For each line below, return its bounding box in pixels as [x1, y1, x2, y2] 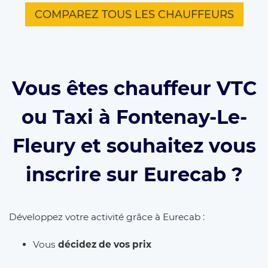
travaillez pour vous [59, 252, 158, 264]
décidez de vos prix [58, 238, 151, 250]
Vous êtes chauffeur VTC [11, 77, 257, 100]
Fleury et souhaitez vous [12, 134, 256, 158]
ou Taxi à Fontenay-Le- [21, 105, 247, 129]
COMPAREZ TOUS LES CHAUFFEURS [34, 8, 234, 22]
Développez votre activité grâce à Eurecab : [9, 211, 205, 223]
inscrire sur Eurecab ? [25, 163, 243, 187]
